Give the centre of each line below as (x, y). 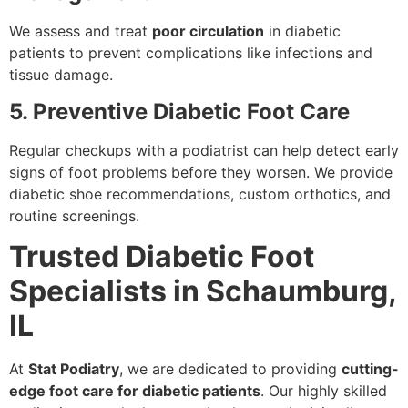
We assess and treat (81, 31)
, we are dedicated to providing (230, 368)
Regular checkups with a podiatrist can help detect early (204, 150)
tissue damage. (61, 75)
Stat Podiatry (74, 368)
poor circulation (208, 31)
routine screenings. (74, 215)
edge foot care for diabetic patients (135, 390)
